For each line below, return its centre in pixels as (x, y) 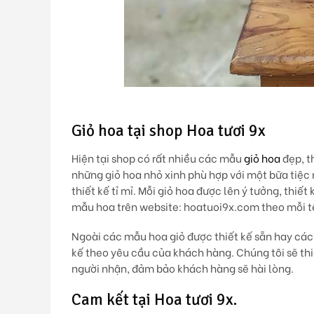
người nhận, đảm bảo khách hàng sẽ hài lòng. (183, 268)
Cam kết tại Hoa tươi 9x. (154, 299)
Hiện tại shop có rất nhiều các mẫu (158, 158)
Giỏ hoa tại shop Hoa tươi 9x (169, 131)
